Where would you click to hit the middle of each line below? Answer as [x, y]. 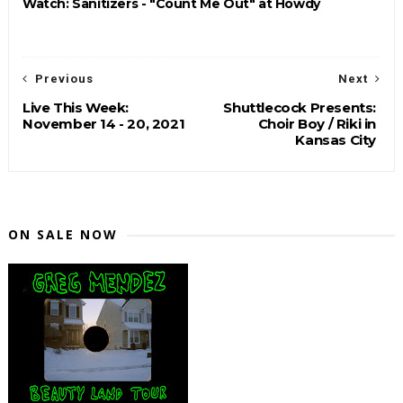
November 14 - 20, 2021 [103, 124]
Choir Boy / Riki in [317, 124]
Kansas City [336, 140]
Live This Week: [75, 107]
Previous [64, 79]
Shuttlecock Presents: [300, 107]
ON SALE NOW [63, 234]
